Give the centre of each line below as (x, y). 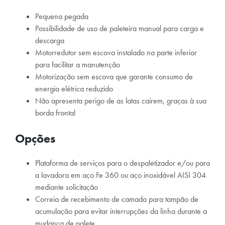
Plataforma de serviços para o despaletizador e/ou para (123, 163)
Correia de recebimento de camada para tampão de (117, 199)
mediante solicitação (67, 187)
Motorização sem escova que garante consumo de (114, 76)
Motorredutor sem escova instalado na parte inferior (116, 52)
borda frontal (55, 113)
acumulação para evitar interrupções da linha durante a (121, 211)
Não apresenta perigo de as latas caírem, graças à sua (121, 100)
